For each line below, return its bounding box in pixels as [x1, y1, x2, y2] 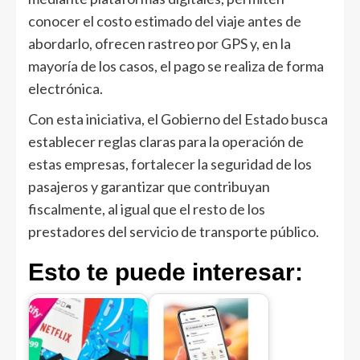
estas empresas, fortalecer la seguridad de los [28, 154, 312, 173]
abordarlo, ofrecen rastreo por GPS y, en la [28, 34, 291, 52]
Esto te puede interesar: [28, 258, 303, 285]
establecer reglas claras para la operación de [28, 132, 304, 150]
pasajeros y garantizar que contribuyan [28, 177, 270, 195]
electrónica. [28, 79, 103, 97]
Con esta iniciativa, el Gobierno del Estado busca [28, 109, 328, 128]
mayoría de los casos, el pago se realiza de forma [28, 56, 324, 75]
